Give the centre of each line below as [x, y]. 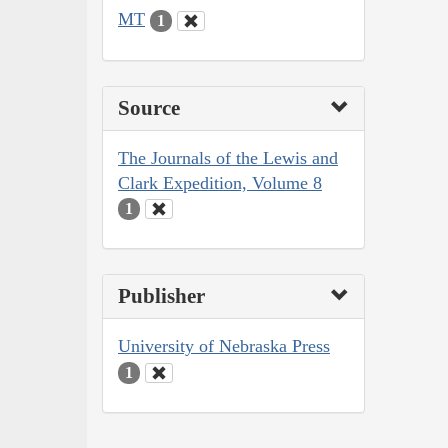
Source [149, 107]
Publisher [161, 296]
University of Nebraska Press [224, 346]
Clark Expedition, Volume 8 [220, 182]
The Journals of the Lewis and [228, 157]
